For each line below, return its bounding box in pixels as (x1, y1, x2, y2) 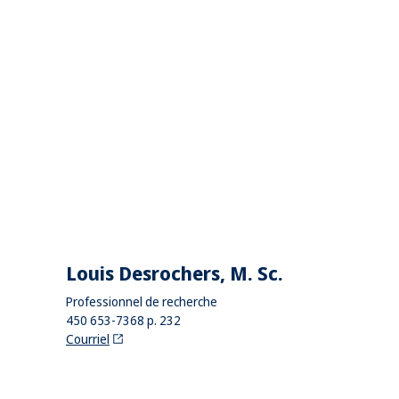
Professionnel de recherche (66, 293, 217, 311)
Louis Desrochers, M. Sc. (66, 259, 283, 286)
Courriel (66, 330, 110, 348)
